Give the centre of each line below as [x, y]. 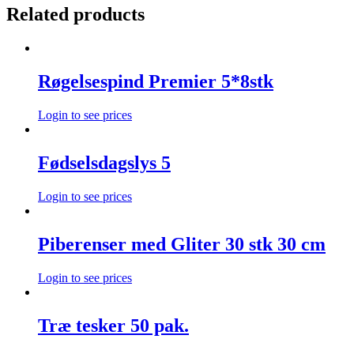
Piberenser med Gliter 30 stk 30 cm [182, 244]
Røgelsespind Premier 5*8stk [156, 82]
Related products [75, 15]
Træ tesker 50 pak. [113, 325]
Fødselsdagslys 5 [104, 162]
